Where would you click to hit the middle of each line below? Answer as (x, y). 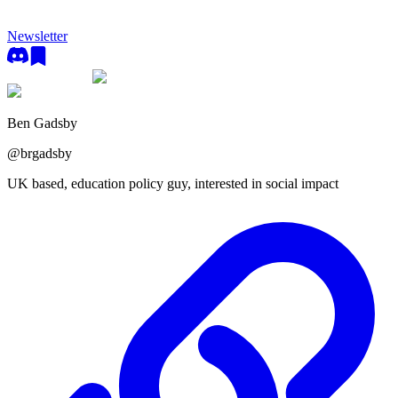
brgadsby (46, 153)
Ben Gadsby (42, 123)
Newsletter (37, 36)
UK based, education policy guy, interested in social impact (173, 183)
